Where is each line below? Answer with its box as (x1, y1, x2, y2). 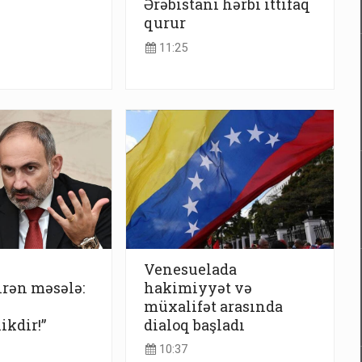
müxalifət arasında (144, 296, 283, 316)
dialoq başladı (144, 314, 245, 335)
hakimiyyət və (144, 277, 252, 297)
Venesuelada (144, 259, 237, 279)
